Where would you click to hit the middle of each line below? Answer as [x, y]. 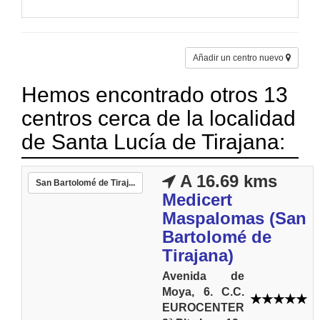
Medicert [197, 200]
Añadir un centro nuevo [239, 58]
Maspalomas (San [234, 218]
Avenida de [203, 276]
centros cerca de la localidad [159, 118]
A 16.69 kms [226, 181]
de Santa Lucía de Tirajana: [153, 142]
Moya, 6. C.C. [203, 292]
